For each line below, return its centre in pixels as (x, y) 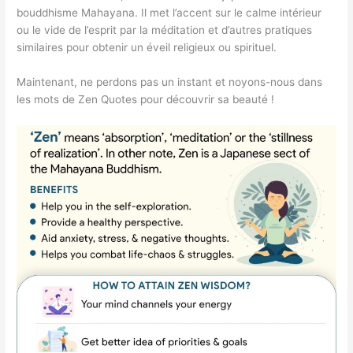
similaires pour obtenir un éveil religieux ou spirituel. (147, 48)
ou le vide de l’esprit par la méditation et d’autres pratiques (165, 30)
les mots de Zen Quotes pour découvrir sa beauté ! (146, 100)
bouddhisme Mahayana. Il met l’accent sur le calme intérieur (169, 13)
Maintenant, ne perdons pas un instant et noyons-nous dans (170, 82)
